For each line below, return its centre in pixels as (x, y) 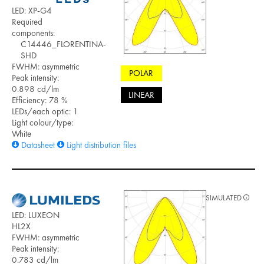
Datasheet (38, 145)
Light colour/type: (42, 122)
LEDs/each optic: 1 (45, 111)
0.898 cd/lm (35, 89)
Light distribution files (101, 145)
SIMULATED (225, 197)
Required (27, 22)
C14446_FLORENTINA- (63, 44)
